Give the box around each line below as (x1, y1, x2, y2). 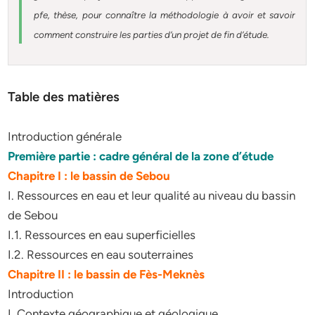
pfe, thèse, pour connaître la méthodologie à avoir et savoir (34, 8, 296, 20)
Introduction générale (8, 129, 122, 143)
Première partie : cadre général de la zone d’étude (8, 149, 274, 163)
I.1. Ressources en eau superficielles (8, 228, 196, 242)
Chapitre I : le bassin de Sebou (8, 169, 171, 183)
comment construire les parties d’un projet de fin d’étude (34, 28, 268, 40)
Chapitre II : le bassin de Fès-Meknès (8, 267, 205, 281)
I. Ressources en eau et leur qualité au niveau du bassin (8, 188, 296, 202)
